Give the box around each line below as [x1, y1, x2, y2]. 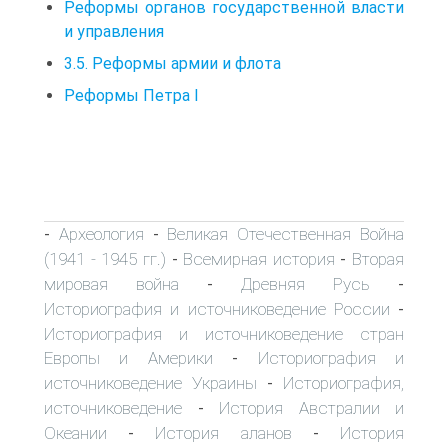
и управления [64, 21, 164, 41]
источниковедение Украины [44, 372, 257, 393]
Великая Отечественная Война [167, 223, 405, 244]
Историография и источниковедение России [44, 298, 390, 319]
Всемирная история [183, 248, 335, 269]
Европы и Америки [44, 347, 213, 368]
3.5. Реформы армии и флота [64, 53, 281, 73]
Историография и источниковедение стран [44, 323, 404, 344]
